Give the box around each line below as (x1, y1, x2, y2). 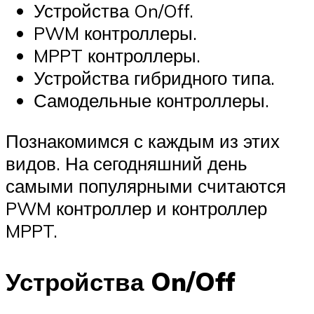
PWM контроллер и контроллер (6, 196, 267, 219)
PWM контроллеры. (34, 22, 197, 45)
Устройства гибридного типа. (34, 67, 275, 90)
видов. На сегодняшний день (6, 151, 247, 175)
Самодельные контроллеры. (34, 89, 269, 112)
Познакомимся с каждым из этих (6, 129, 280, 152)
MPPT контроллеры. (34, 44, 200, 67)
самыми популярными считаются (6, 174, 286, 197)
